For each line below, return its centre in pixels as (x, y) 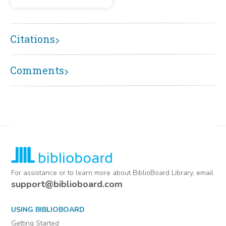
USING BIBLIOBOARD (48, 210)
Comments (37, 70)
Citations (33, 39)
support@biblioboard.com (67, 184)
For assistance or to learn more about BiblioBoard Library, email (112, 173)
